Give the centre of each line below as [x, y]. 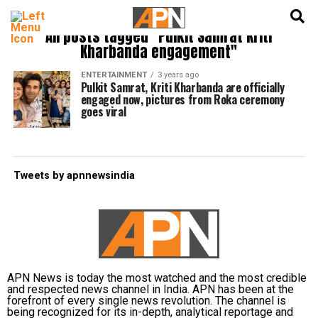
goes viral [103, 111]
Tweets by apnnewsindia [74, 176]
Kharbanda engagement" [159, 52]
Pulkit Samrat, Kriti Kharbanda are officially [182, 87]
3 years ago [178, 75]
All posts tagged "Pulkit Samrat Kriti [159, 37]
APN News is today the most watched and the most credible [157, 278]
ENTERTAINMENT [114, 75]
